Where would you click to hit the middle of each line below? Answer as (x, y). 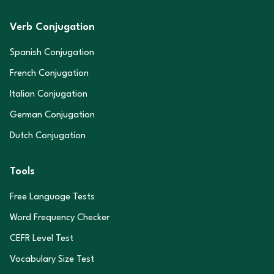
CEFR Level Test (42, 239)
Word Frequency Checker (60, 218)
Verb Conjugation (52, 27)
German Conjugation (52, 115)
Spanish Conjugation (52, 53)
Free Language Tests (52, 197)
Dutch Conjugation (48, 136)
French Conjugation (49, 74)
